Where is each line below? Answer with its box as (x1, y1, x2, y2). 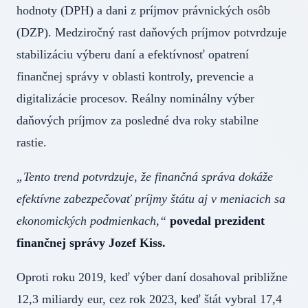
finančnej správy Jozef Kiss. (16, 236, 166, 250)
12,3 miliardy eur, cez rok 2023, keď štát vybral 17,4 (16, 292, 282, 307)
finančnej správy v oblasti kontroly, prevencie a (16, 69, 254, 84)
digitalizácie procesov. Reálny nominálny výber (16, 91, 254, 106)
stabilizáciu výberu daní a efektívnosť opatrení (16, 47, 249, 62)
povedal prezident (170, 214, 265, 228)
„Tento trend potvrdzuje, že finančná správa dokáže (16, 170, 273, 184)
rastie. (16, 135, 47, 150)
